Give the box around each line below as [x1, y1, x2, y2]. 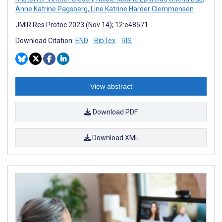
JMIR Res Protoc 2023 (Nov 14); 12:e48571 [15, 20, 148, 29]
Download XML [90, 133, 139, 142]
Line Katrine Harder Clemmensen [89, 4, 194, 13]
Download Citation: [15, 36, 75, 45]
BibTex [94, 36, 115, 45]
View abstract [90, 82, 132, 90]
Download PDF [91, 108, 138, 116]
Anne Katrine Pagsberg [15, 4, 88, 13]
